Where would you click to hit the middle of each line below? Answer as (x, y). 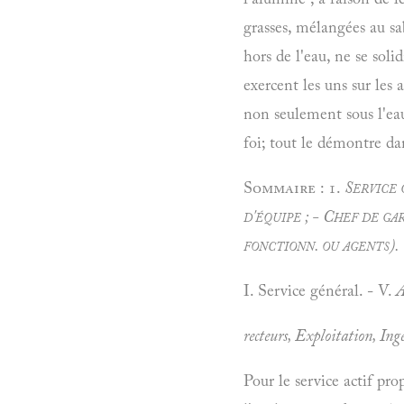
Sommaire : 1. (294, 187)
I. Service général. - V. (320, 290)
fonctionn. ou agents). (321, 245)
